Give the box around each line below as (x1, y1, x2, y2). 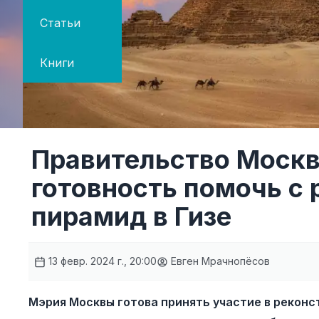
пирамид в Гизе (31, 201, 231, 232)
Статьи (40, 16, 80, 30)
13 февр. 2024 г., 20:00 (46, 255, 157, 267)
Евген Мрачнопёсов (168, 255, 270, 267)
